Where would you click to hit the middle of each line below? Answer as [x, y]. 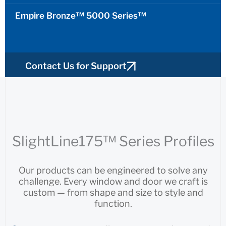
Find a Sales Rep [61, 94]
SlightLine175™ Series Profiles [113, 142]
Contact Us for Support [76, 66]
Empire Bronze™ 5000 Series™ [81, 16]
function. [113, 204]
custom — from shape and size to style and [113, 193]
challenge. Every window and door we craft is [113, 182]
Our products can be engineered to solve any [113, 171]
